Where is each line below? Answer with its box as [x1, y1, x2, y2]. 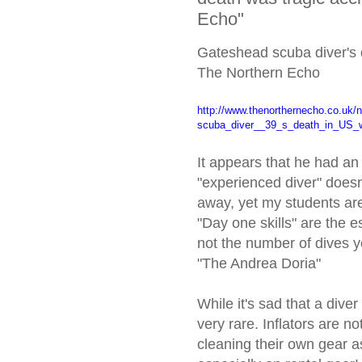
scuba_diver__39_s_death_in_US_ [197, 118, 359, 131]
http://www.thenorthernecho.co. [197, 103, 342, 116]
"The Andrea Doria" [197, 255, 321, 271]
